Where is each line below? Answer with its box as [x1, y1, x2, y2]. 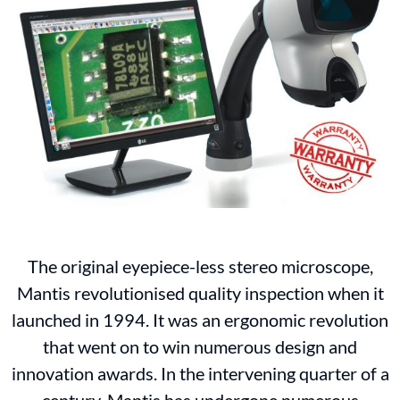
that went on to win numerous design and [43, 336, 357, 358]
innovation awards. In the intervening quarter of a [11, 362, 389, 385]
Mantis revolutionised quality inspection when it [16, 282, 384, 304]
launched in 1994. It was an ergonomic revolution [12, 309, 388, 331]
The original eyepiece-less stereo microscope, [27, 255, 373, 278]
